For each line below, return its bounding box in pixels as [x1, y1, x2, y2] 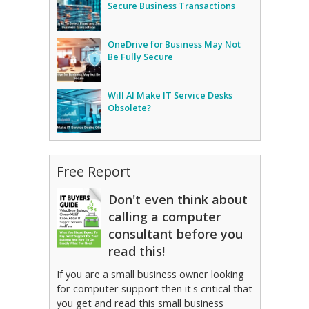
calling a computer [108, 208, 221, 226]
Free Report [56, 162, 131, 181]
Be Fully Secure [107, 50, 173, 63]
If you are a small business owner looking [56, 268, 244, 281]
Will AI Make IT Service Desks [107, 89, 232, 102]
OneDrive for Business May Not [107, 38, 241, 51]
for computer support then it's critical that [56, 282, 252, 296]
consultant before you [108, 226, 243, 243]
